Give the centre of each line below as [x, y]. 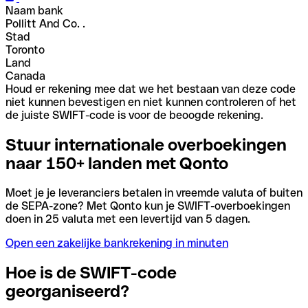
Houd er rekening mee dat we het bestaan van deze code [151, 89]
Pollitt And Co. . [45, 23]
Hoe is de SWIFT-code [91, 272]
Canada [25, 76]
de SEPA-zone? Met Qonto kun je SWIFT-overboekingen [148, 206]
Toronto [25, 49]
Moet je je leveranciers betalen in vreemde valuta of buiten [154, 192]
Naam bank [34, 10]
